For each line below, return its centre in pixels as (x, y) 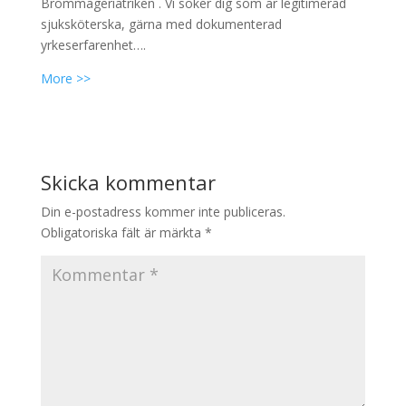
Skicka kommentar (128, 182)
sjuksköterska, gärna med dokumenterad (161, 24)
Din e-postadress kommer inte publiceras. (163, 212)
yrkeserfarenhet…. (93, 45)
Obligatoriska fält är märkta (122, 232)
